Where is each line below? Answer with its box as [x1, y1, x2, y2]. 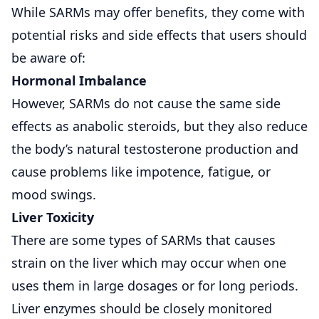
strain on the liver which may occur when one [11, 253, 286, 271]
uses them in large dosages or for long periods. [11, 276, 298, 294]
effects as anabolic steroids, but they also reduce [11, 117, 308, 135]
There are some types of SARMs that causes [11, 231, 276, 249]
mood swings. [11, 185, 96, 203]
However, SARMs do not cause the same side [11, 94, 281, 112]
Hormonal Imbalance [11, 71, 147, 89]
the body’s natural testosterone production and [11, 140, 298, 157]
